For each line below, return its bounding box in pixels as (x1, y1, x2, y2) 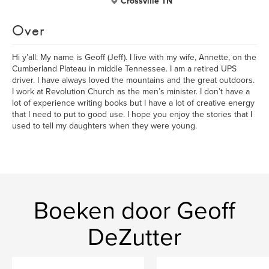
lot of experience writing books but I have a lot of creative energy (12, 98, 255, 108)
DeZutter (88, 223, 181, 252)
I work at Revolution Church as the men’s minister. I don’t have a (12, 86, 250, 97)
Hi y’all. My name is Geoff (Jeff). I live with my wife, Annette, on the (12, 52, 256, 62)
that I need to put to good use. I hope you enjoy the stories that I (12, 109, 252, 119)
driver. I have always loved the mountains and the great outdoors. (12, 75, 255, 85)
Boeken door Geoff (34, 196, 235, 225)
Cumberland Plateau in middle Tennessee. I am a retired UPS (12, 64, 237, 74)
